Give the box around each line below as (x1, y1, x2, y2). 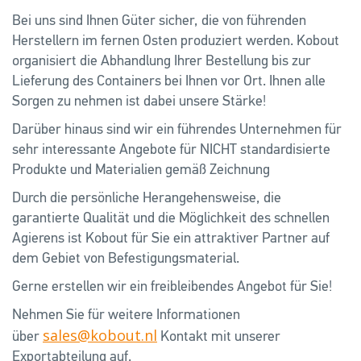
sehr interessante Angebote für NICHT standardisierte (12, 143, 330, 158)
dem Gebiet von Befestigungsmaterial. (12, 251, 239, 267)
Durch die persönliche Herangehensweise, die (12, 191, 281, 206)
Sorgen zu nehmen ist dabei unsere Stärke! (12, 94, 266, 110)
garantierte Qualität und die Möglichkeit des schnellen (12, 211, 330, 226)
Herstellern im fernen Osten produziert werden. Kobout (12, 34, 339, 49)
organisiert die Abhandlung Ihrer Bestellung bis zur (12, 54, 311, 69)
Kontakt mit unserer (157, 330, 280, 345)
